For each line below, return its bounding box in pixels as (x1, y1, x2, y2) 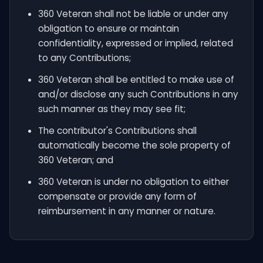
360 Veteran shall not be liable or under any (38, 8, 228, 20)
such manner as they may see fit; (38, 103, 186, 115)
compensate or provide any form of (38, 190, 197, 203)
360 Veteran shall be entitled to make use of (38, 73, 234, 86)
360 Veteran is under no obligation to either (38, 176, 229, 188)
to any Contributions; (38, 52, 131, 64)
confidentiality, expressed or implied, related (38, 37, 233, 49)
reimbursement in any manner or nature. (38, 205, 215, 217)
